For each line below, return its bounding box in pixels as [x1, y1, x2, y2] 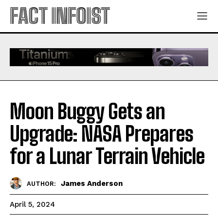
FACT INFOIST [10, 4, 109, 28]
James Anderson [61, 179, 123, 188]
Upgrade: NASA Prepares [10, 122, 193, 146]
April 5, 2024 [10, 200, 55, 209]
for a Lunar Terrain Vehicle [10, 144, 204, 169]
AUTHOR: [27, 180, 56, 187]
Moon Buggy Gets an [10, 99, 165, 124]
